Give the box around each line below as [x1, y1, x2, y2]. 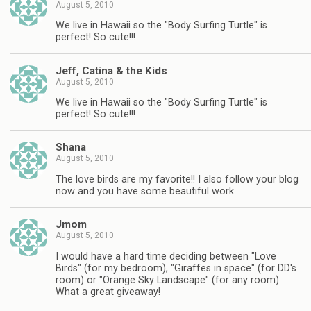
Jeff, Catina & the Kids [56, 64, 167, 77]
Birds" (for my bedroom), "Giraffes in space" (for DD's [56, 262, 296, 274]
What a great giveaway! [56, 285, 160, 298]
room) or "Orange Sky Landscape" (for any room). [56, 274, 281, 286]
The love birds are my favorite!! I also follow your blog [56, 173, 299, 185]
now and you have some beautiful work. [56, 185, 236, 197]
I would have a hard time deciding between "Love [56, 250, 276, 262]
